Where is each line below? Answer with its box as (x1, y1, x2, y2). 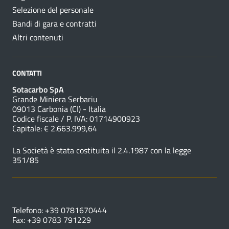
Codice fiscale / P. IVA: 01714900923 (12, 112, 140, 125)
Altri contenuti (12, 31, 63, 44)
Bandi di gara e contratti (12, 17, 97, 30)
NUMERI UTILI (12, 188, 56, 199)
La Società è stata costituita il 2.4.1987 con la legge (12, 144, 191, 157)
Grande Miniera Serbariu (12, 93, 98, 106)
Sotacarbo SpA (12, 83, 64, 96)
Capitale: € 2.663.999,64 (12, 122, 97, 135)
